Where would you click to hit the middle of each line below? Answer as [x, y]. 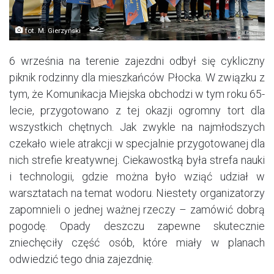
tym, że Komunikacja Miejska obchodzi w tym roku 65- [137, 94]
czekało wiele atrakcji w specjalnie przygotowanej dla [137, 143]
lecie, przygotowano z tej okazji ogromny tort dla [137, 110]
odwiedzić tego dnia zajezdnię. [81, 259]
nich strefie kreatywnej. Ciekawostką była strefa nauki [137, 160]
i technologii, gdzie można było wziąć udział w [137, 176]
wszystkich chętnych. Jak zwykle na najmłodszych [137, 127]
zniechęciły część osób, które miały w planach [137, 242]
